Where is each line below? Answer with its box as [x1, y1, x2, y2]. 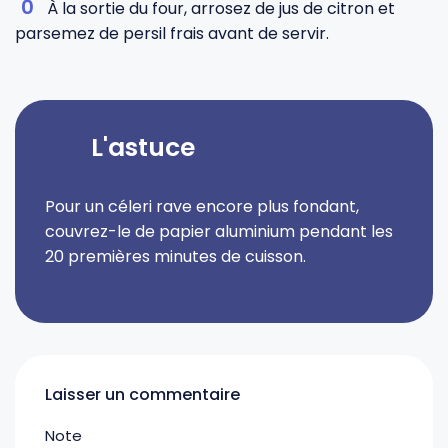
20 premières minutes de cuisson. [45, 245, 306, 268]
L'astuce [91, 130, 196, 165]
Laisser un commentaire [45, 383, 240, 406]
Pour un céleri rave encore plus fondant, [45, 195, 359, 218]
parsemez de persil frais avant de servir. [15, 22, 329, 45]
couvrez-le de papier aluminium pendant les [45, 220, 393, 243]
